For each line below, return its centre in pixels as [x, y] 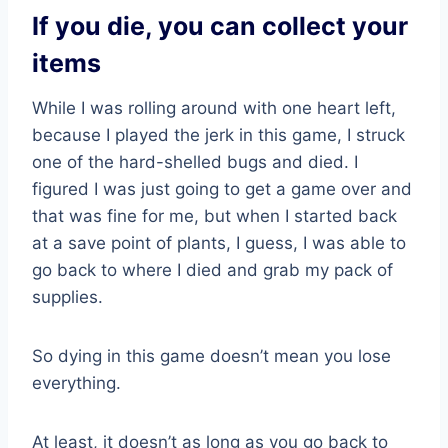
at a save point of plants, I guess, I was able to [219, 242]
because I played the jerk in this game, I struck [218, 134]
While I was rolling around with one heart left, [214, 107]
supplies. [67, 296]
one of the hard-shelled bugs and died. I [195, 161]
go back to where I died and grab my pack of [212, 269]
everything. [76, 382]
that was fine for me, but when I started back [214, 215]
